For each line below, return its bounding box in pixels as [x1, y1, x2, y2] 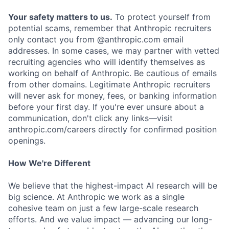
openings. [8, 135, 45, 146]
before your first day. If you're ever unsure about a [8, 102, 204, 112]
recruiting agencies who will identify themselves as [8, 57, 205, 67]
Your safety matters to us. [8, 12, 112, 22]
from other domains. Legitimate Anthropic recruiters [8, 79, 210, 89]
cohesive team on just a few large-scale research [8, 203, 198, 213]
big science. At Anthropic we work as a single [8, 192, 185, 202]
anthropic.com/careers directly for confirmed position [8, 124, 217, 134]
